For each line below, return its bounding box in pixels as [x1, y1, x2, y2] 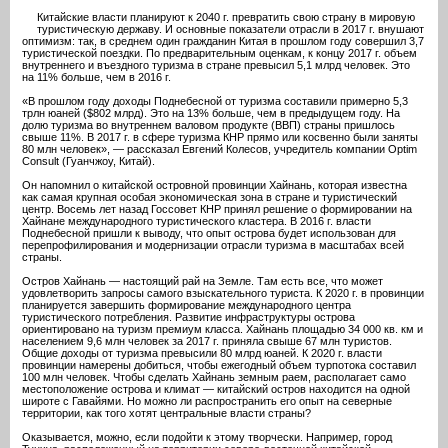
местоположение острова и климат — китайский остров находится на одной [21, 383, 410, 395]
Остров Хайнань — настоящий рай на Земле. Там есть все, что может [21, 275, 383, 287]
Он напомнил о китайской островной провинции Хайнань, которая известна [21, 179, 407, 191]
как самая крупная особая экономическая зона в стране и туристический [21, 191, 397, 203]
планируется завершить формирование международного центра [21, 299, 351, 311]
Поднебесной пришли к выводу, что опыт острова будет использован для [21, 227, 396, 239]
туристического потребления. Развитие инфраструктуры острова [21, 311, 355, 323]
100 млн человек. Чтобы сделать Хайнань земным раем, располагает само [21, 371, 406, 383]
